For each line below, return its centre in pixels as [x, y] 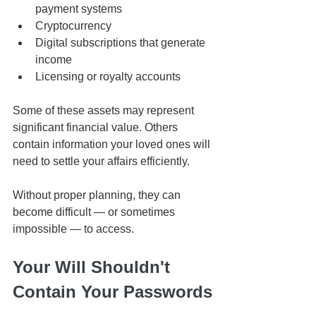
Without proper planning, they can [98, 195]
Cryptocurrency [73, 26]
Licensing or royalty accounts [108, 77]
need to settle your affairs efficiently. [101, 162]
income [54, 60]
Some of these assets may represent [105, 111]
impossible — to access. [73, 229]
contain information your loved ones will [113, 145]
